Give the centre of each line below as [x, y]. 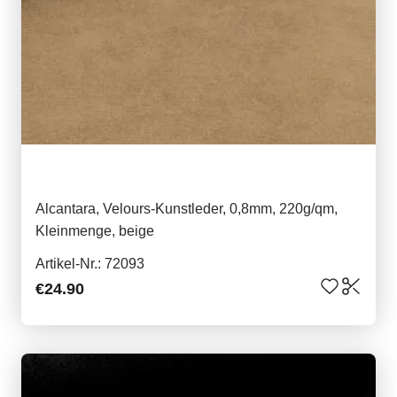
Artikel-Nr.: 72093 [90, 264]
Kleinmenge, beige [95, 231]
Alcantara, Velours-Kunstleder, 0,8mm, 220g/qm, [187, 209]
